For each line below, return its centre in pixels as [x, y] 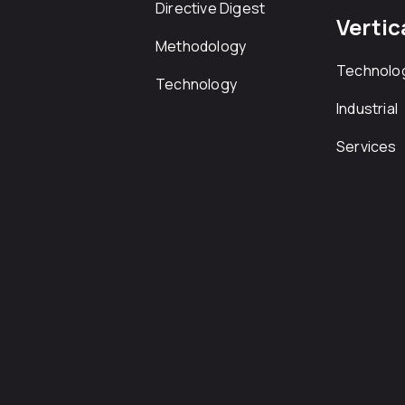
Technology [196, 84]
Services [367, 146]
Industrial [367, 108]
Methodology [201, 46]
